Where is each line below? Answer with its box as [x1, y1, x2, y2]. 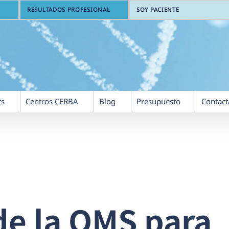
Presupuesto [136, 96, 180, 106]
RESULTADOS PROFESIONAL [27, 6, 110, 13]
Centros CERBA [26, 96, 78, 106]
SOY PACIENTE [136, 6, 179, 13]
